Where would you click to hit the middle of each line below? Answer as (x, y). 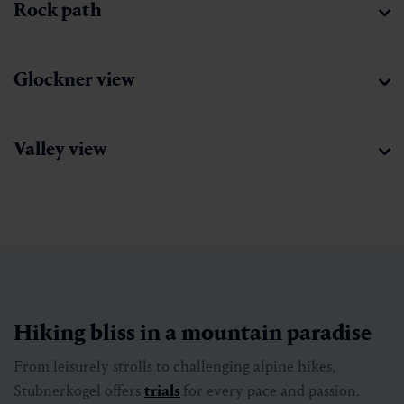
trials (162, 390)
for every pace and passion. (271, 390)
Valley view (60, 148)
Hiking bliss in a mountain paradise (193, 332)
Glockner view (74, 79)
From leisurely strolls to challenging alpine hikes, (174, 366)
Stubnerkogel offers (79, 390)
